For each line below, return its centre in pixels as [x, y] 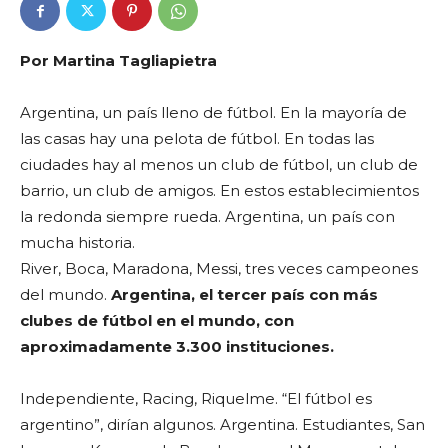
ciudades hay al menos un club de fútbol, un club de [219, 165]
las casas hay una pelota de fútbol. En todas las [197, 139]
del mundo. [65, 295]
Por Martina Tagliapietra [118, 61]
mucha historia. [77, 243]
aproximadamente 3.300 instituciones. [177, 347]
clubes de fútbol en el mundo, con [157, 321]
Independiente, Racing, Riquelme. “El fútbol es [196, 399]
